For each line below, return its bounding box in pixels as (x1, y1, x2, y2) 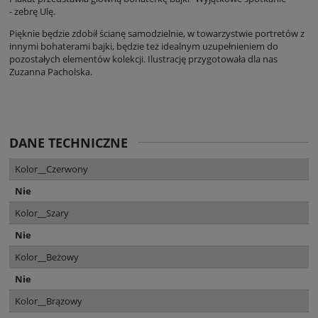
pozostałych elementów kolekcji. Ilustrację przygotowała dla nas (9, 53, 278, 66)
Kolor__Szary (15, 207, 69, 220)
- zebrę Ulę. (9, 5, 57, 18)
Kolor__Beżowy (15, 251, 79, 264)
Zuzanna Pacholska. (9, 65, 94, 79)
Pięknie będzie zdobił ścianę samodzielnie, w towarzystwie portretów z (9, 27, 305, 40)
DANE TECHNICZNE (9, 134, 128, 152)
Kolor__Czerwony (15, 163, 88, 176)
